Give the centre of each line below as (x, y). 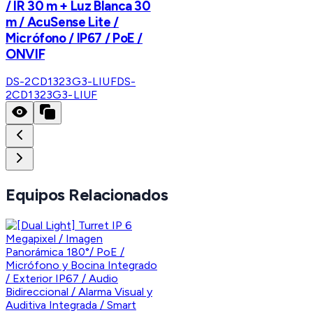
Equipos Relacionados (87, 195)
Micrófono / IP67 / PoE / (74, 38)
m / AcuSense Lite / (62, 22)
